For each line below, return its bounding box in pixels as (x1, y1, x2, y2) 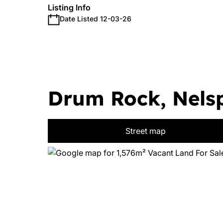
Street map (125, 126, 166, 136)
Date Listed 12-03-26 (60, 14, 131, 23)
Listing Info (48, 2, 91, 12)
